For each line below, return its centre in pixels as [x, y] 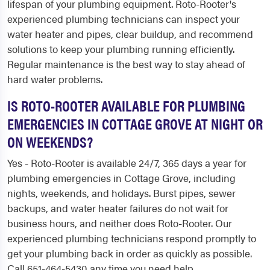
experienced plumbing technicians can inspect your [124, 19]
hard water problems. [55, 79]
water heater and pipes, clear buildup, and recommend [130, 34]
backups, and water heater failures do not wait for [118, 208]
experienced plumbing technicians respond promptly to [132, 238]
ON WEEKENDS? [50, 142]
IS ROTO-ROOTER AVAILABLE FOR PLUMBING [126, 105]
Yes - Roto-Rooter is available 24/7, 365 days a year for [127, 163]
